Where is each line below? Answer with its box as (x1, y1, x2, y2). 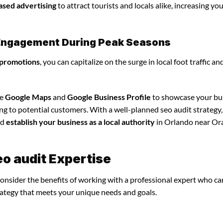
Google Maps (5, 92, 51, 102)
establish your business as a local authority (6, 116, 155, 126)
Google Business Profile (67, 92, 151, 102)
